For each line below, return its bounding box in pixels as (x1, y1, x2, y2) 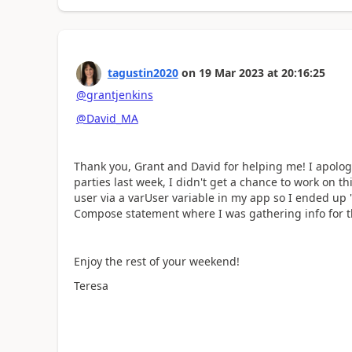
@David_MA (75, 111, 138, 126)
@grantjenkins (75, 86, 153, 102)
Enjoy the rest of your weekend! (73, 254, 240, 269)
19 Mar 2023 (198, 64, 264, 80)
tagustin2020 (107, 64, 178, 80)
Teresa (73, 277, 108, 293)
